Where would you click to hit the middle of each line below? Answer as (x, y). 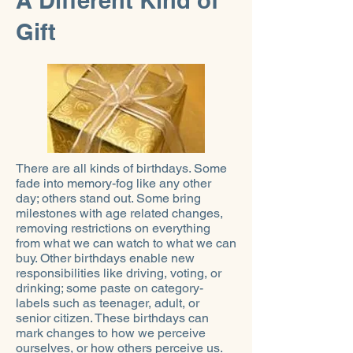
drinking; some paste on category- (110, 288)
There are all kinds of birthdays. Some (121, 168)
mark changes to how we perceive (111, 333)
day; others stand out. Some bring (108, 198)
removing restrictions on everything (113, 228)
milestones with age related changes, (119, 213)
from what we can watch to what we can (126, 243)
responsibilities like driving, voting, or (119, 273)
